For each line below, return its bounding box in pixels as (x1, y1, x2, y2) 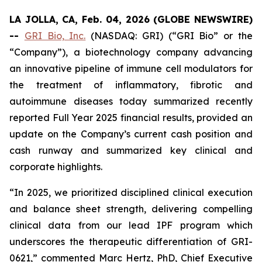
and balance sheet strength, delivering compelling (9, 203, 253, 215)
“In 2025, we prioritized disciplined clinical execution (9, 187, 253, 198)
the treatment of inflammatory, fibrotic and (9, 79, 253, 91)
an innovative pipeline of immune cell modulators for (9, 63, 253, 74)
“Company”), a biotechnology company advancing (9, 46, 253, 58)
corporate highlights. (9, 161, 102, 173)
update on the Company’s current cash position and (9, 128, 253, 140)
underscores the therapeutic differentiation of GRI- (9, 236, 253, 247)
